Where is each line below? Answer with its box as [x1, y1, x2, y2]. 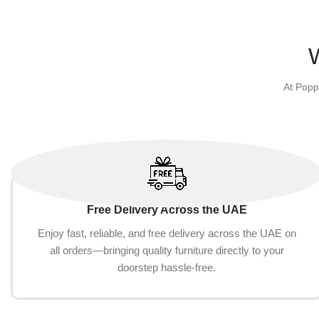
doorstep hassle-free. [117, 261, 216, 273]
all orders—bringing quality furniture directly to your [49, 244, 284, 256]
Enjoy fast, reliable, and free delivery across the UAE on [37, 226, 296, 239]
